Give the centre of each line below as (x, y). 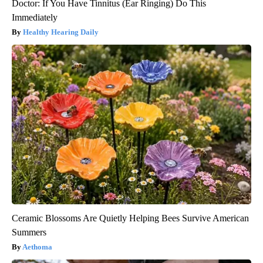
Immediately (35, 17)
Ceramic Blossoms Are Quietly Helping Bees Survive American (130, 218)
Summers (29, 232)
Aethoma (37, 247)
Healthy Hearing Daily (61, 32)
